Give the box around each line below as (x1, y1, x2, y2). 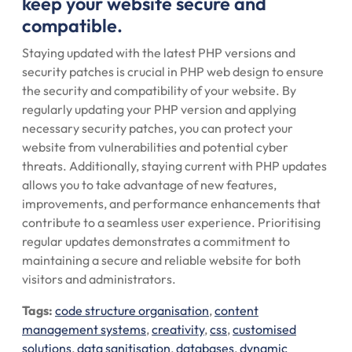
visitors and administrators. (22, 271, 176, 287)
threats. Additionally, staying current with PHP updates (22, 158, 327, 174)
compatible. (22, 14, 123, 37)
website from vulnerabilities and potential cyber (22, 139, 288, 155)
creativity (152, 321, 204, 337)
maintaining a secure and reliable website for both (22, 252, 301, 268)
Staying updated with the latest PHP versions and (22, 45, 295, 60)
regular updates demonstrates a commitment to (22, 233, 290, 249)
